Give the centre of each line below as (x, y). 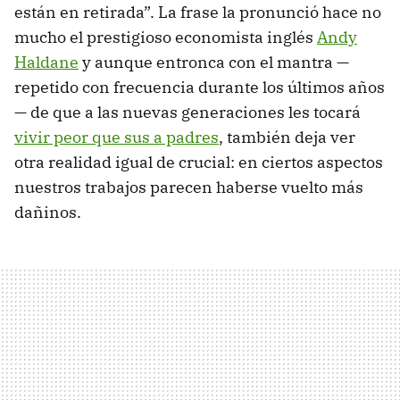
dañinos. (48, 212)
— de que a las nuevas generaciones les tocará (187, 112)
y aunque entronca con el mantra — (214, 62)
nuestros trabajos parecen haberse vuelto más (189, 187)
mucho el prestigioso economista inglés (166, 37)
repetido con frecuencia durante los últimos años (200, 87)
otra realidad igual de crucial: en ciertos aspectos (199, 162)
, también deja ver (287, 137)
